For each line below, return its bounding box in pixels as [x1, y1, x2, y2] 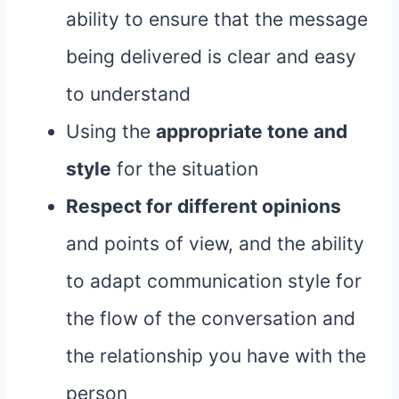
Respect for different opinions [66, 195, 341, 218]
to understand [66, 83, 191, 106]
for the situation [111, 158, 258, 181]
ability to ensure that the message [66, 8, 368, 31]
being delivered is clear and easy [66, 45, 356, 69]
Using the [66, 120, 156, 143]
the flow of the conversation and [66, 307, 355, 330]
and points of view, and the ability [66, 232, 364, 256]
